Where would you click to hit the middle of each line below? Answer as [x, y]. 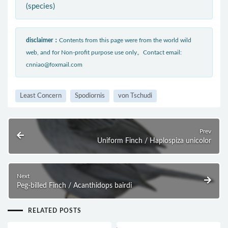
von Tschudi [135, 96]
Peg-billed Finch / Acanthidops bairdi [74, 186]
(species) [40, 6]
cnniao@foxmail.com [54, 64]
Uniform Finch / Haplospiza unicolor [154, 141]
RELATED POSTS [55, 210]
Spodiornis [90, 96]
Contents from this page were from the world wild [125, 40]
